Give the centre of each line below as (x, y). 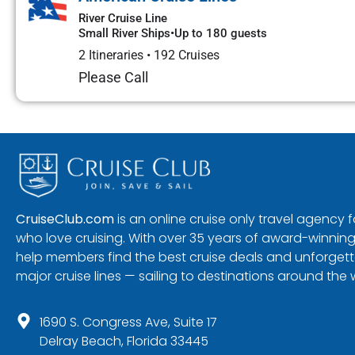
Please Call (113, 78)
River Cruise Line (123, 18)
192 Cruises (187, 55)
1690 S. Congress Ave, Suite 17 (128, 322)
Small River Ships (124, 33)
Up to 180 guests (221, 33)
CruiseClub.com (65, 219)
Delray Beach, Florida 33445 (124, 341)
